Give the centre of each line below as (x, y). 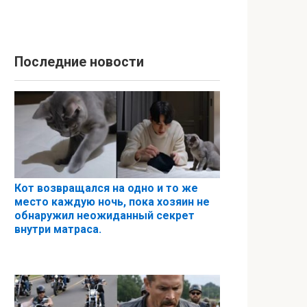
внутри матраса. (58, 230)
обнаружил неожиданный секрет (105, 216)
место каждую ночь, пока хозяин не (112, 202)
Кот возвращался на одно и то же (106, 188)
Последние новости (79, 62)
